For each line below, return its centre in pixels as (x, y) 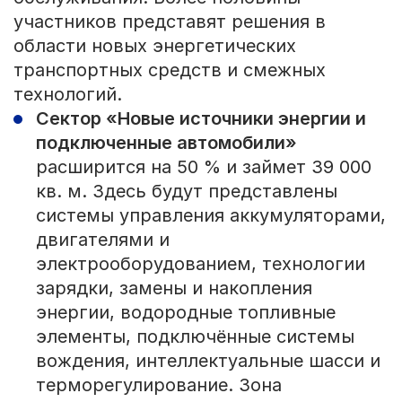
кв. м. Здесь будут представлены (186, 192)
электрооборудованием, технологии (200, 264)
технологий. (67, 95)
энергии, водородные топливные (185, 313)
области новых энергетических (154, 46)
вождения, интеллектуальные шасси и (208, 361)
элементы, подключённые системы (195, 337)
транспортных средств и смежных (169, 70)
